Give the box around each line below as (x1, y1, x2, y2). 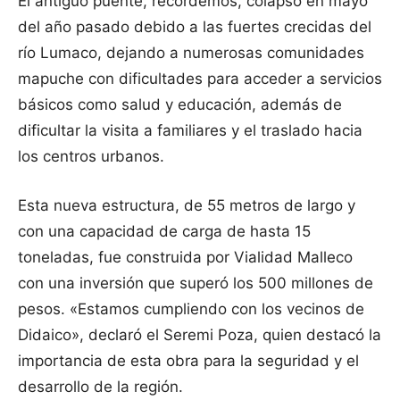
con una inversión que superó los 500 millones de (18, 274, 373, 293)
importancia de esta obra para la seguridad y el (18, 352, 359, 371)
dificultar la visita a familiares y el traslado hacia (18, 121, 362, 140)
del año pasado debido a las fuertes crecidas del (18, 18, 371, 37)
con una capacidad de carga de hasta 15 (18, 222, 311, 241)
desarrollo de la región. (18, 378, 183, 396)
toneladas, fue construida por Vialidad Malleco (18, 248, 353, 267)
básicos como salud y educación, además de (18, 96, 342, 114)
